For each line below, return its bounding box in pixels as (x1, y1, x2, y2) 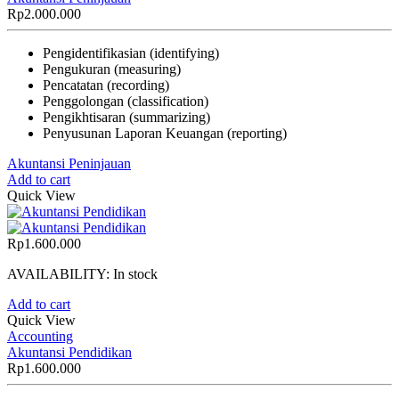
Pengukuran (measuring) (43, 61, 181, 77)
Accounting (7, 328, 73, 344)
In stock (113, 265, 158, 281)
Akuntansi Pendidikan (7, 344, 132, 360)
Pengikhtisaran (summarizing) (43, 109, 210, 125)
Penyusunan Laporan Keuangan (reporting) (43, 125, 287, 141)
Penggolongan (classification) (43, 93, 208, 109)
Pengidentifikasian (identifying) (43, 45, 219, 61)
